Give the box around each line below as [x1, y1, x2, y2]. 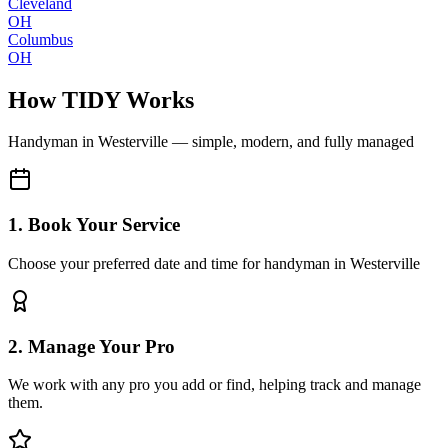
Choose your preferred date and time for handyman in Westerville [8, 254, 420, 272]
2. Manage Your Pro [8, 335, 175, 357]
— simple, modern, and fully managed [168, 133, 414, 151]
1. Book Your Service [8, 214, 180, 236]
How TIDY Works [8, 86, 194, 113]
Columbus [8, 30, 73, 48]
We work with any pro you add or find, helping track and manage [8, 376, 421, 394]
